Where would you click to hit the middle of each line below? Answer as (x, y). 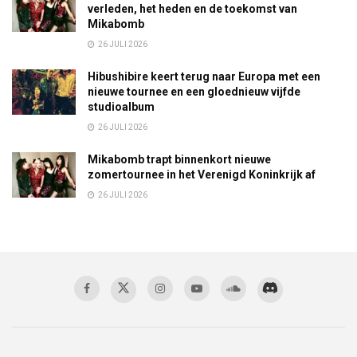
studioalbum (121, 106)
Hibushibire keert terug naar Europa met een (204, 76)
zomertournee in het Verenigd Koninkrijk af (202, 174)
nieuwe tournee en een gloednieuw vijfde (194, 91)
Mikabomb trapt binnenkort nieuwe (179, 159)
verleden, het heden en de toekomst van (192, 8)
